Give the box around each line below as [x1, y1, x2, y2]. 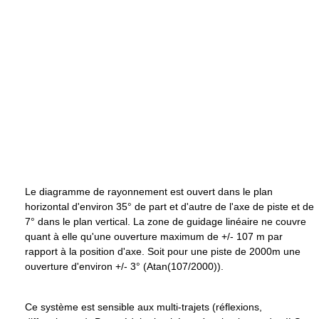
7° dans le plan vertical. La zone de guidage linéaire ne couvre [25, 216, 306, 228]
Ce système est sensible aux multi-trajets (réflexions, [25, 301, 262, 313]
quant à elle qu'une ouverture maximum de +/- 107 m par [25, 231, 283, 243]
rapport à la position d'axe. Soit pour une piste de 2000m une [25, 246, 300, 258]
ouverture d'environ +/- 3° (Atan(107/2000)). [25, 261, 224, 273]
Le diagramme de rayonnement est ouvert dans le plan [25, 186, 273, 198]
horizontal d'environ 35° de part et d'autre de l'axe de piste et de [25, 201, 314, 213]
